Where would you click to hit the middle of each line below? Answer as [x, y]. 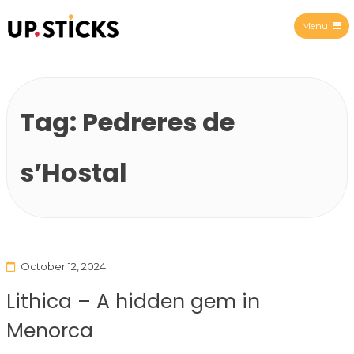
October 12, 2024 [63, 266]
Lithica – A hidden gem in [133, 301]
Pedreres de [158, 122]
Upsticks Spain [118, 48]
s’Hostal [73, 172]
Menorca [50, 330]
